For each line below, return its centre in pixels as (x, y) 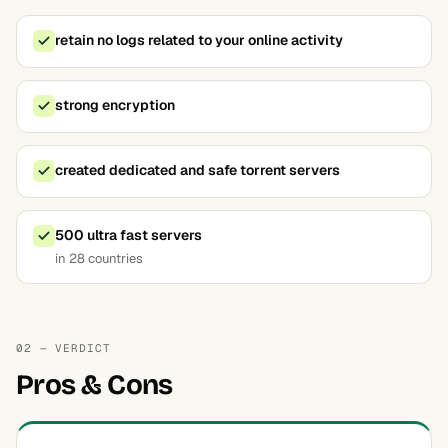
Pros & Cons (94, 385)
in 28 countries (99, 258)
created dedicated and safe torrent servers (197, 170)
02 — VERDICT (63, 348)
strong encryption (115, 105)
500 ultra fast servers (128, 235)
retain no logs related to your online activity (199, 40)
